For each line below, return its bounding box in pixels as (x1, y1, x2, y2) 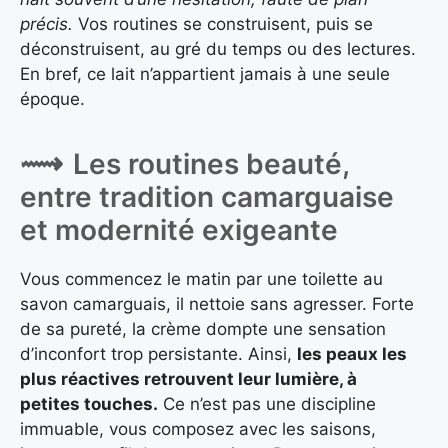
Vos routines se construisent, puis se (73, 13, 373, 34)
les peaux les (297, 344, 407, 365)
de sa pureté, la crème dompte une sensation (20, 319, 386, 340)
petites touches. (20, 394, 158, 415)
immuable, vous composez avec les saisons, (20, 419, 376, 440)
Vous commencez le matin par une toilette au (20, 269, 383, 290)
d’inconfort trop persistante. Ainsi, (20, 344, 297, 365)
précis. (20, 13, 73, 34)
